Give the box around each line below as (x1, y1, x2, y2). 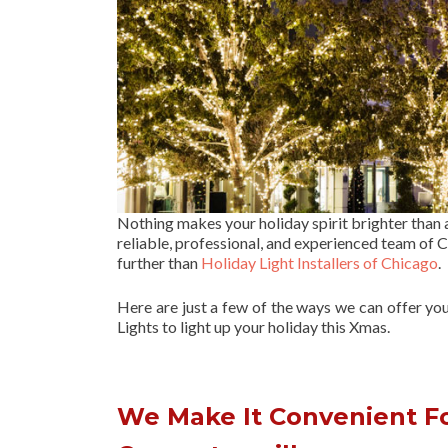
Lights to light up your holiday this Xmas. (117, 316, 390, 336)
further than (117, 252, 201, 272)
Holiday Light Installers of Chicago (201, 252, 438, 272)
